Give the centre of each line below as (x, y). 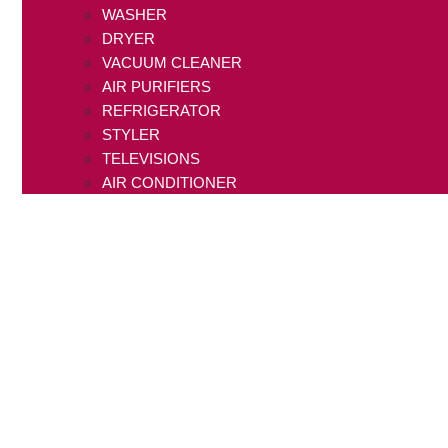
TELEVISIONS (151, 159)
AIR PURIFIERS (157, 87)
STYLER (131, 135)
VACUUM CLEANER (172, 63)
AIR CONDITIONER (170, 183)
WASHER (135, 15)
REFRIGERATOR (162, 111)
